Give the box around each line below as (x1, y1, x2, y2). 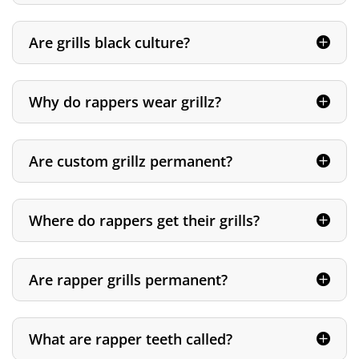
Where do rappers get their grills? (29, 211, 260, 231)
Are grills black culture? (29, 33, 190, 53)
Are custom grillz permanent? (29, 151, 232, 171)
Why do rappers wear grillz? (29, 92, 221, 112)
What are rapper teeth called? (29, 329, 232, 349)
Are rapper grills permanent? (29, 270, 228, 290)
